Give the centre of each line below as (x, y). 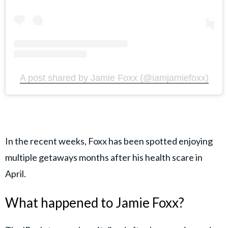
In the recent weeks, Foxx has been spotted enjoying (109, 141)
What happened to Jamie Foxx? (95, 202)
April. (16, 173)
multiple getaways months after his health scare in (104, 157)
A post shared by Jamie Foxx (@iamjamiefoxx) (114, 78)
